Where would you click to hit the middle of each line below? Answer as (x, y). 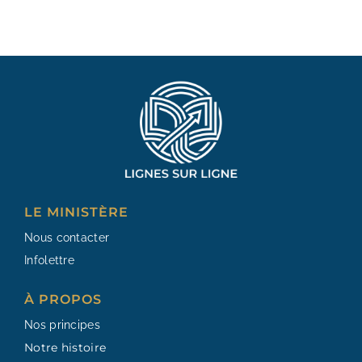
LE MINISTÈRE (76, 213)
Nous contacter (67, 238)
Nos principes (62, 325)
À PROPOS (63, 300)
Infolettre (49, 261)
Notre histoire (65, 348)
